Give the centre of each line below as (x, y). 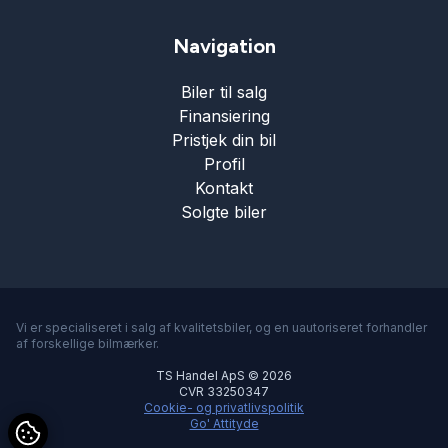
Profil (224, 164)
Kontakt (224, 188)
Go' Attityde (224, 424)
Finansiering (224, 116)
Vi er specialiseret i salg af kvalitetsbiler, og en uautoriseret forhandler (221, 328)
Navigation (224, 46)
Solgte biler (224, 212)
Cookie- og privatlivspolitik (224, 408)
